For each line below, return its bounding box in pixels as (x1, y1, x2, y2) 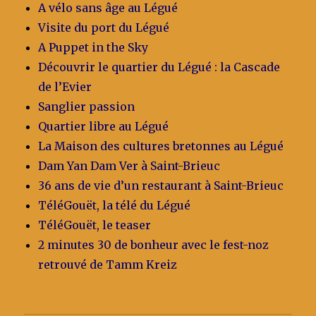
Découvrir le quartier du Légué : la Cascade (38, 59, 281, 74)
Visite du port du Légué (38, 20, 170, 35)
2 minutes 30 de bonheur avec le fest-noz (38, 237, 269, 252)
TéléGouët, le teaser (38, 217, 152, 232)
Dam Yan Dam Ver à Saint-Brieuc (38, 158, 221, 173)
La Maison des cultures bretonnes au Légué (38, 138, 284, 153)
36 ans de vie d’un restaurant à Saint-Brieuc (38, 178, 284, 193)
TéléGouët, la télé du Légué (38, 197, 191, 212)
